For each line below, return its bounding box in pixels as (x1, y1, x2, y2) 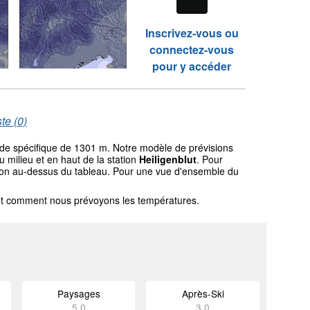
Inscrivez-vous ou (145, 25, 239, 41)
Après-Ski (181, 286, 224, 300)
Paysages (57, 286, 100, 300)
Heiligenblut (139, 152, 197, 166)
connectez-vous (149, 42, 235, 57)
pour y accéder (152, 58, 232, 74)
